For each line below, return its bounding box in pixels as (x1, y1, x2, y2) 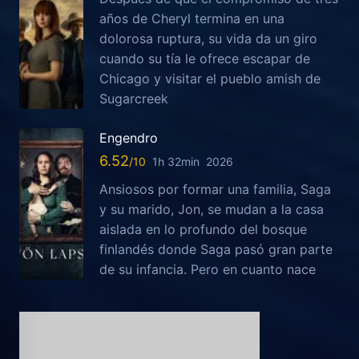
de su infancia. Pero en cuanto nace (99, 260, 316, 277)
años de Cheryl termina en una (99, 10, 284, 27)
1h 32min (152, 154, 200, 168)
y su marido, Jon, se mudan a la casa (99, 200, 324, 217)
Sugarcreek (99, 91, 168, 107)
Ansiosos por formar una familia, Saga (99, 180, 331, 197)
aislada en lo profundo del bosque (99, 220, 307, 237)
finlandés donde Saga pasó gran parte (99, 240, 333, 257)
